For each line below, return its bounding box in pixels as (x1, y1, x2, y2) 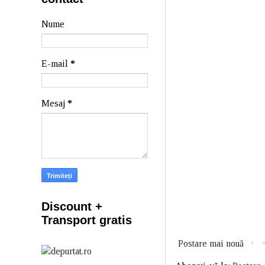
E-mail (41, 59, 70, 69)
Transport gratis (41, 214, 132, 227)
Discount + (41, 200, 102, 213)
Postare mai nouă (178, 238, 244, 248)
